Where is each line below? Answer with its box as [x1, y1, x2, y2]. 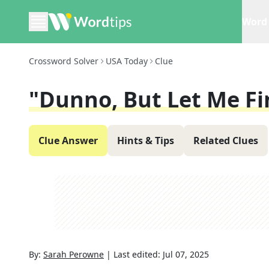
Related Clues [193, 134, 258, 147]
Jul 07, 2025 [163, 249, 209, 260]
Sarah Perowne [43, 249, 104, 260]
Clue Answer [38, 134, 98, 147]
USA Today [106, 55, 148, 67]
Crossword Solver [29, 55, 98, 67]
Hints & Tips [117, 134, 174, 147]
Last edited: [113, 249, 163, 260]
